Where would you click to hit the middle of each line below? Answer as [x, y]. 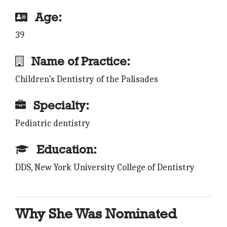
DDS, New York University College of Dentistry [105, 168]
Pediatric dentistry [53, 124]
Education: [67, 149]
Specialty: [61, 105]
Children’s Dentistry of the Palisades [87, 80]
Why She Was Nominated [96, 214]
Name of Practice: [81, 61]
